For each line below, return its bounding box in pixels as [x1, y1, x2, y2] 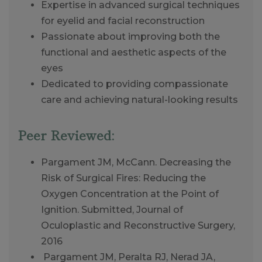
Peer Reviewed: [18, 125, 114, 144]
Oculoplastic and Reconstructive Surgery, [41, 219, 235, 231]
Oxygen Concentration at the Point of [41, 188, 219, 199]
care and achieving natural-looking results [41, 94, 238, 105]
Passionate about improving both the [41, 30, 220, 42]
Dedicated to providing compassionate [41, 78, 228, 89]
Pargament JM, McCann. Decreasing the [41, 156, 231, 168]
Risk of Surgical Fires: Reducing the [41, 172, 206, 184]
